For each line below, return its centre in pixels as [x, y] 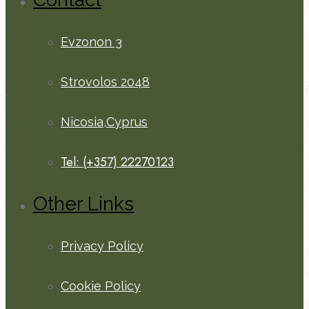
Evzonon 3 [91, 42]
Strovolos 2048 [105, 82]
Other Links [83, 204]
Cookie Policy [101, 286]
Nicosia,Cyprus [104, 122]
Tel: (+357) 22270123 [117, 162]
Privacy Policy [102, 246]
